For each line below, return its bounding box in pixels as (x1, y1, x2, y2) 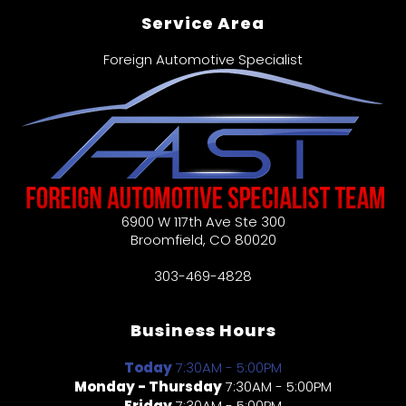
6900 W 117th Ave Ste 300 (121, 211, 285, 231)
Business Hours (130, 318, 276, 342)
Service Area (141, 11, 265, 34)
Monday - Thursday (74, 376, 222, 396)
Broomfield (130, 229, 203, 249)
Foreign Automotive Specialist (103, 49, 303, 69)
